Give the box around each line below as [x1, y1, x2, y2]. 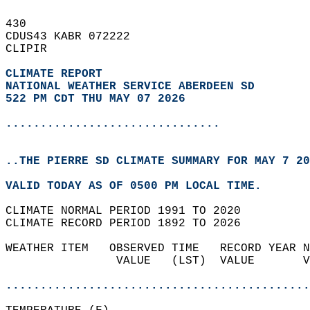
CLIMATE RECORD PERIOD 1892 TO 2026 [6, 217, 255, 230]
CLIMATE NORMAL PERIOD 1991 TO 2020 [6, 205, 255, 217]
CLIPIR [6, 43, 61, 55]
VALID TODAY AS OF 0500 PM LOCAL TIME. [6, 180, 275, 192]
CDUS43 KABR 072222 [6, 30, 144, 43]
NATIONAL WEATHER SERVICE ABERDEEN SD [6, 80, 255, 93]
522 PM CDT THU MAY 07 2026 [6, 93, 185, 105]
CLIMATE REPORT [6, 68, 109, 80]
